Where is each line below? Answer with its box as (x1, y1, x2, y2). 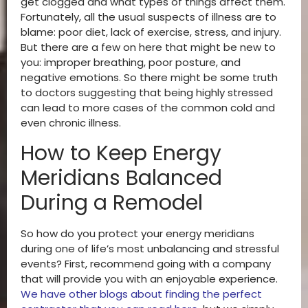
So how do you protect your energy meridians (21, 225, 254, 241)
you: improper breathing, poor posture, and (21, 55, 241, 70)
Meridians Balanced (21, 163, 222, 192)
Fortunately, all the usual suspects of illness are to (21, 10, 276, 25)
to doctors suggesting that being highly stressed (21, 85, 273, 100)
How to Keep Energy (21, 138, 221, 168)
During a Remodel (21, 188, 203, 217)
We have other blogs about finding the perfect (21, 286, 262, 301)
